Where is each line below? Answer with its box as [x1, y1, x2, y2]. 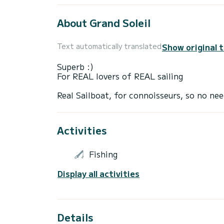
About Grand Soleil [57, 15, 150, 30]
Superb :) [57, 60, 93, 72]
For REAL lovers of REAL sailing [57, 69, 183, 82]
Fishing [89, 148, 117, 160]
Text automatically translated [57, 41, 161, 51]
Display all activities [57, 167, 139, 179]
